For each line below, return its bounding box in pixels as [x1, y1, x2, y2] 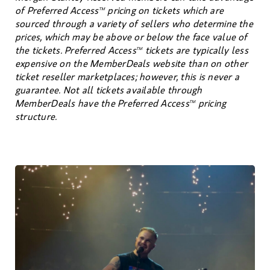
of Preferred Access [15, 5, 99, 16]
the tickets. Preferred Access [15, 45, 136, 56]
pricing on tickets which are [105, 5, 224, 16]
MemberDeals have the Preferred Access [15, 98, 189, 109]
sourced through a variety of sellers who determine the [15, 19, 253, 30]
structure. [15, 111, 57, 122]
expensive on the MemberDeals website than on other [15, 58, 248, 69]
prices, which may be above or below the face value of [15, 32, 248, 43]
